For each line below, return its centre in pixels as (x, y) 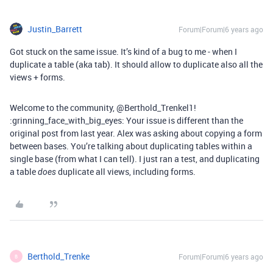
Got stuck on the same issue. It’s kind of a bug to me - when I (123, 51)
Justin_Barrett (55, 29)
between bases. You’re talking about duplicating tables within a (131, 146)
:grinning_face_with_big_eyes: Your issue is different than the (126, 120)
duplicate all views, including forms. (126, 172)
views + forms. (37, 77)
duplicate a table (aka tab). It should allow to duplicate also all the (136, 64)
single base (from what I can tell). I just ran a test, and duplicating (135, 159)
